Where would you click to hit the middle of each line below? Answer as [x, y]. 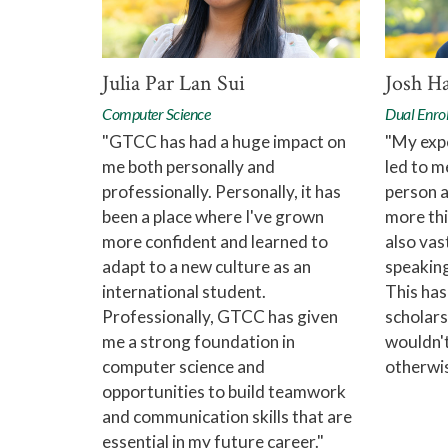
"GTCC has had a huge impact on [224, 142]
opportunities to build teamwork [224, 392]
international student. [184, 292]
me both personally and [188, 167]
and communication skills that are [227, 417]
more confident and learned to [215, 242]
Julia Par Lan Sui [173, 84]
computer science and [183, 367]
